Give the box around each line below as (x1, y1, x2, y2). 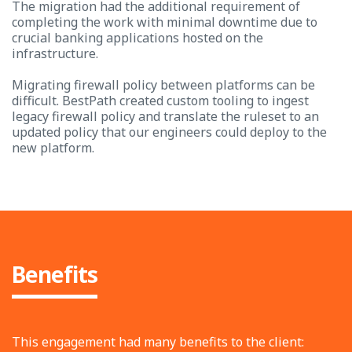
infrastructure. (12, 45, 98, 62)
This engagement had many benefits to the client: (12, 333, 304, 350)
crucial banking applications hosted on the (12, 29, 263, 46)
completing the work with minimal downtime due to (12, 13, 317, 31)
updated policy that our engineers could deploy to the (12, 123, 327, 141)
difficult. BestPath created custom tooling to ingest (12, 92, 309, 109)
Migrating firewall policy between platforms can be (12, 76, 315, 93)
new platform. (12, 139, 94, 156)
